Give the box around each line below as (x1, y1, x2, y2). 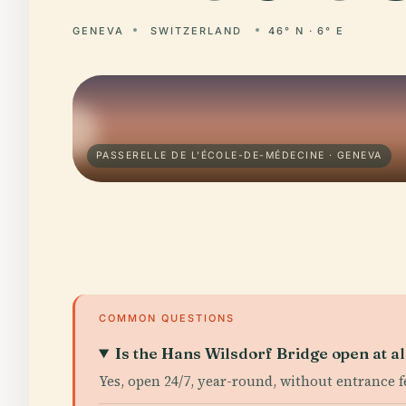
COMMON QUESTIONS (99, 312, 235, 324)
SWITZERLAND (150, 24, 242, 37)
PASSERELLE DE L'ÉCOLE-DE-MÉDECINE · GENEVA (96, 150, 382, 161)
